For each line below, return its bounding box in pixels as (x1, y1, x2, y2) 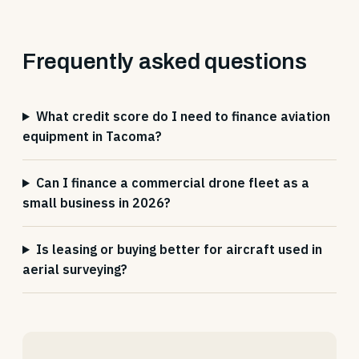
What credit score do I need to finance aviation (35, 108, 330, 124)
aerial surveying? (22, 261, 127, 277)
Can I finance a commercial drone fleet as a (35, 175, 309, 191)
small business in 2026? (22, 195, 171, 211)
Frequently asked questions (22, 49, 307, 74)
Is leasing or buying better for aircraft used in (35, 241, 322, 257)
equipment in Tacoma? (22, 128, 162, 144)
